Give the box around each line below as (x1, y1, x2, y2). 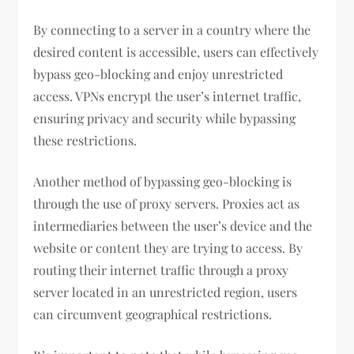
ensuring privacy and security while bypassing (33, 110, 296, 127)
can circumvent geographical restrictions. (33, 306, 273, 323)
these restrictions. (33, 132, 137, 149)
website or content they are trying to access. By (33, 239, 303, 257)
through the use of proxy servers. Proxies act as (33, 195, 300, 213)
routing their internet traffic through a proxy (33, 262, 289, 279)
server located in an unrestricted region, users (33, 284, 298, 301)
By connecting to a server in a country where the (33, 21, 311, 39)
